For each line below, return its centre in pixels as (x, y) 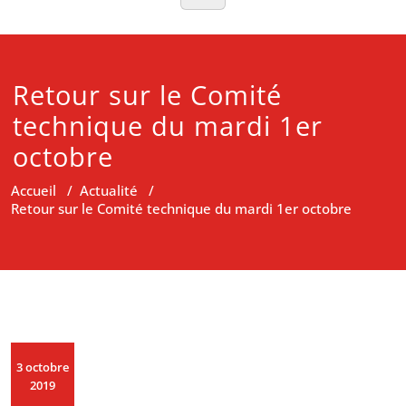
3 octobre (43, 367)
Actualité (109, 190)
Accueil (34, 190)
